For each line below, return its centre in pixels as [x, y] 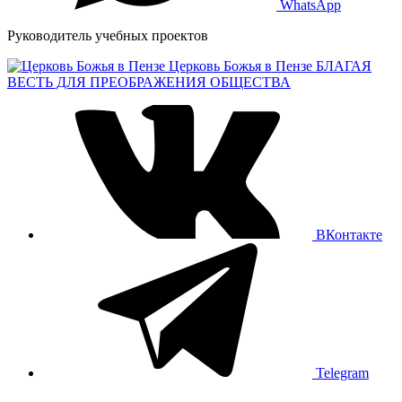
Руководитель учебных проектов [108, 35]
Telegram [342, 372]
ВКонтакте [349, 234]
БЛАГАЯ [344, 66]
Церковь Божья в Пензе [240, 66]
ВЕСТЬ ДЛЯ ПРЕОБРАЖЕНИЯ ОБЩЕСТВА [149, 82]
